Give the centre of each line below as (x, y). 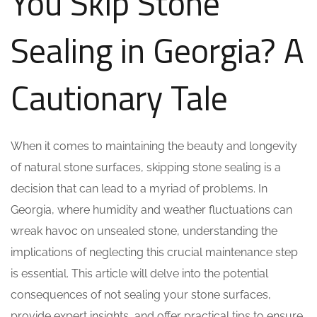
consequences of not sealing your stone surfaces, (141, 295)
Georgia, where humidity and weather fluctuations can (151, 210)
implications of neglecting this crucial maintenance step (154, 252)
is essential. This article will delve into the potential (139, 273)
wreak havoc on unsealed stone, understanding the (144, 231)
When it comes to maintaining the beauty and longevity (154, 146)
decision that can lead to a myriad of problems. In (139, 189)
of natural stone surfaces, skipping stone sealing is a (146, 167)
